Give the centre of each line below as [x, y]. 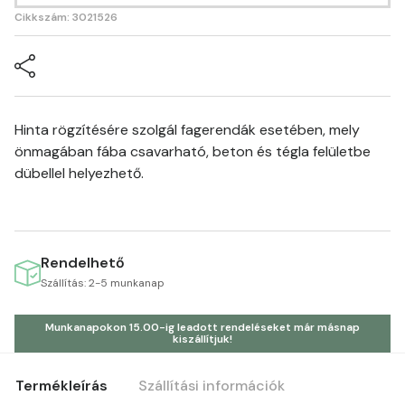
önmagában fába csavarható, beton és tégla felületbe [193, 151]
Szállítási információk [212, 385]
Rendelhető [83, 263]
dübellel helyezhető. [79, 173]
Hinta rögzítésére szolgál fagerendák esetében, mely [187, 130]
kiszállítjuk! [202, 339]
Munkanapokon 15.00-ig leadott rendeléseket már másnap [202, 327]
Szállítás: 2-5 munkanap [103, 283]
